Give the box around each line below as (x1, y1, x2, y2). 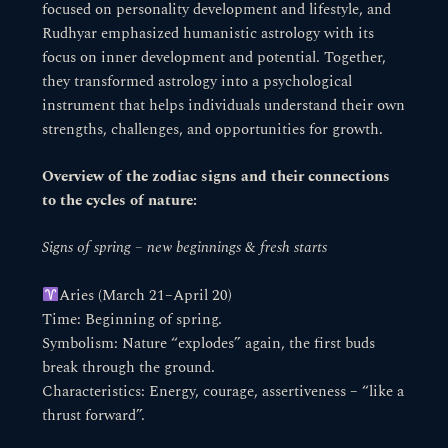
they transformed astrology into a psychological (42, 70, 353, 93)
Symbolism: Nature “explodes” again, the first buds (42, 332, 376, 355)
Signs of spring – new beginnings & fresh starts (42, 237, 328, 260)
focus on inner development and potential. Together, (42, 46, 387, 69)
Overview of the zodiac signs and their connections (42, 165, 391, 188)
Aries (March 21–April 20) (59, 284, 233, 307)
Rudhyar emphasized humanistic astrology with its (42, 22, 375, 45)
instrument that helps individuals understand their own (42, 94, 406, 117)
